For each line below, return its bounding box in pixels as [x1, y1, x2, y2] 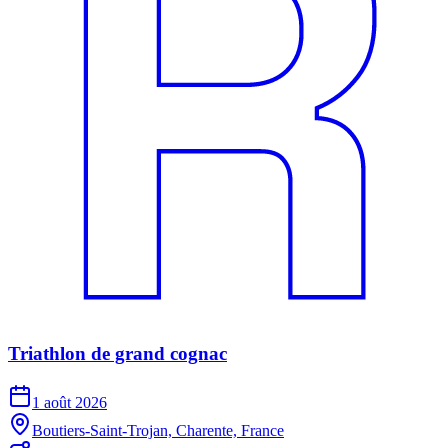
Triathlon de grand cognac [8, 343, 227, 365]
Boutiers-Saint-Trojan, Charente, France [32, 422, 284, 440]
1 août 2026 [32, 394, 107, 412]
